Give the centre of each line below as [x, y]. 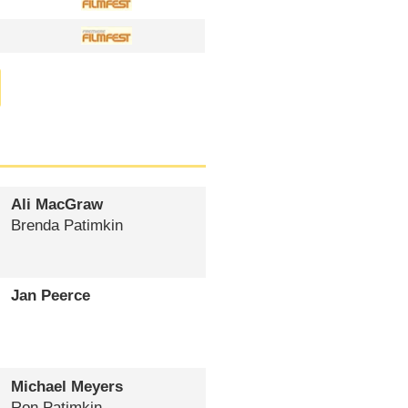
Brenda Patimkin [66, 226]
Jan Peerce [50, 296]
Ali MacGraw [56, 205]
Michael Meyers [66, 386]
